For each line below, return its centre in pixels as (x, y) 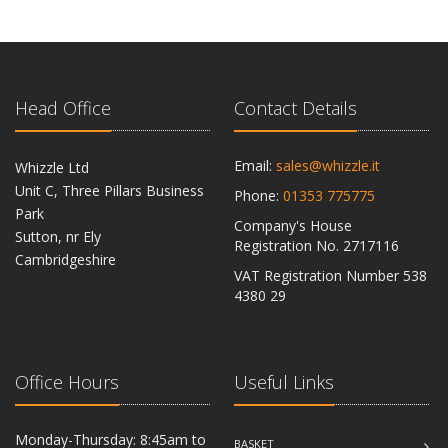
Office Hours (67, 382)
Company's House (293, 225)
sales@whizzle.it (328, 165)
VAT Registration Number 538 (330, 275)
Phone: (258, 195)
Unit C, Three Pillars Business (109, 190)
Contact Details (295, 108)
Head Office (63, 108)
